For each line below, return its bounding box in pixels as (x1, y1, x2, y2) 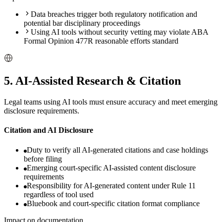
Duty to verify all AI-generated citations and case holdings (27, 145, 208, 154)
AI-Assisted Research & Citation (15, 74, 181, 88)
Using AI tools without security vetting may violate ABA (31, 28, 208, 37)
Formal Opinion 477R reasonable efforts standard (24, 37, 178, 46)
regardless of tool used (24, 190, 94, 199)
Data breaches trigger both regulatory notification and (31, 10, 197, 19)
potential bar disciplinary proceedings (24, 19, 140, 28)
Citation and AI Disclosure (4, 126, 93, 135)
